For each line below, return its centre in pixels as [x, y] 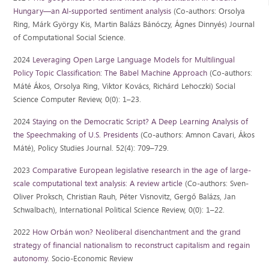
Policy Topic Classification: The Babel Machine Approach [112, 72]
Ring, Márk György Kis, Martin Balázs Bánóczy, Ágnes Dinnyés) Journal [134, 24]
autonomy [31, 258]
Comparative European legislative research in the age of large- [142, 170]
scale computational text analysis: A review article [98, 183]
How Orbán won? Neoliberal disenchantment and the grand [137, 231]
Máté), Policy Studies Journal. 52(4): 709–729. [91, 147]
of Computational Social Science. [70, 37]
